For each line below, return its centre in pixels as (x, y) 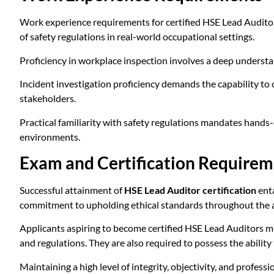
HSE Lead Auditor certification (190, 190)
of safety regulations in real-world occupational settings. (137, 37)
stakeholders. (48, 98)
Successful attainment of (72, 190)
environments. (50, 136)
